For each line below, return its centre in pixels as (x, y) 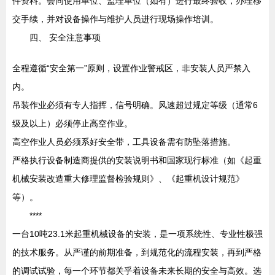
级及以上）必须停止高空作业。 (72, 123)
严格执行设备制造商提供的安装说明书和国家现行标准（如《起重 (137, 160)
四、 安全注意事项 (65, 37)
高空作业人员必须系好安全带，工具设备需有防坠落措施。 (124, 141)
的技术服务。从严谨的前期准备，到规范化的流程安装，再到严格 (137, 252)
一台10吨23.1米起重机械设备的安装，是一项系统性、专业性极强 (137, 234)
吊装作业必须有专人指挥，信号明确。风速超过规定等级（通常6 (135, 105)
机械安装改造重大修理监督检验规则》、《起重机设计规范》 (128, 178)
